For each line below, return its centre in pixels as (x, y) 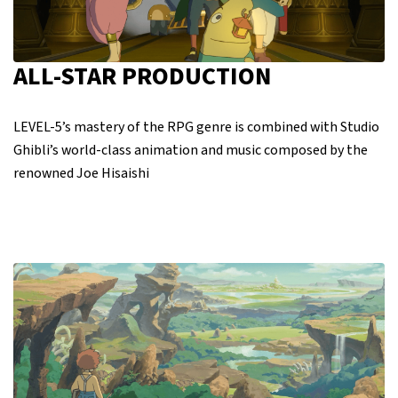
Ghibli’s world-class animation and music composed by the (191, 151)
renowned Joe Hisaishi (81, 174)
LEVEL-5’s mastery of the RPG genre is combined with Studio (196, 127)
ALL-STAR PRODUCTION (143, 77)
